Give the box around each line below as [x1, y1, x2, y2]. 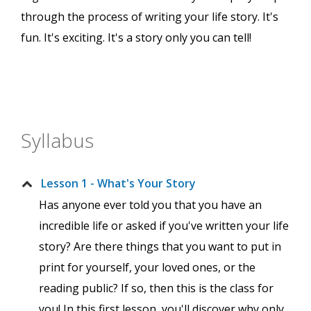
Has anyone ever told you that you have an [39, 197, 262, 213]
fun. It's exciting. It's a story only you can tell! [21, 30, 251, 46]
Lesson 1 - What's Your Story [41, 176, 196, 192]
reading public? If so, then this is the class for [39, 280, 274, 296]
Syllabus [21, 127, 94, 154]
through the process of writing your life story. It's [21, 9, 278, 25]
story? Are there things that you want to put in [39, 239, 281, 255]
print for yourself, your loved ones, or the [39, 260, 255, 276]
